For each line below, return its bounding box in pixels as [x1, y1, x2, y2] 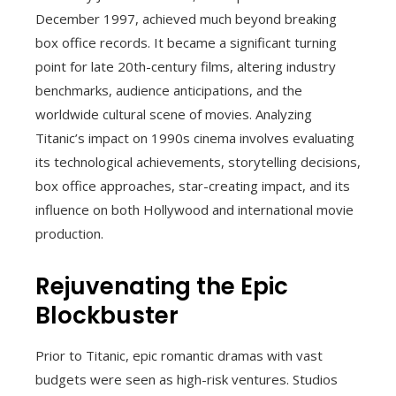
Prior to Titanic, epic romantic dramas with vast [35, 346, 323, 364]
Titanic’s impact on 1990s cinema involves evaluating [35, 128, 354, 147]
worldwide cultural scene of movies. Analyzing [35, 104, 312, 123]
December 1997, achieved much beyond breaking [35, 9, 337, 27]
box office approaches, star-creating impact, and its [35, 176, 350, 194]
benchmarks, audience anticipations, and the [35, 80, 302, 99]
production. [35, 224, 103, 242]
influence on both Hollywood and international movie [35, 200, 354, 218]
